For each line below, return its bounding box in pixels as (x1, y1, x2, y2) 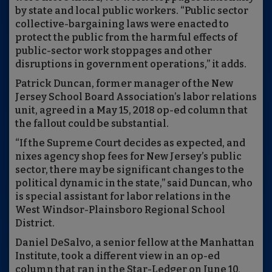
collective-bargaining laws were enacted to (15, 18, 229, 30)
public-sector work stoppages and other (15, 45, 212, 57)
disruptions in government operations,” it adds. (15, 58, 246, 70)
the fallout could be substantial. (15, 118, 171, 130)
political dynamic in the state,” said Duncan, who (15, 177, 253, 189)
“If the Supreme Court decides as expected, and (15, 137, 245, 149)
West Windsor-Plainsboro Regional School (15, 204, 225, 216)
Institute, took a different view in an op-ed (15, 250, 220, 262)
